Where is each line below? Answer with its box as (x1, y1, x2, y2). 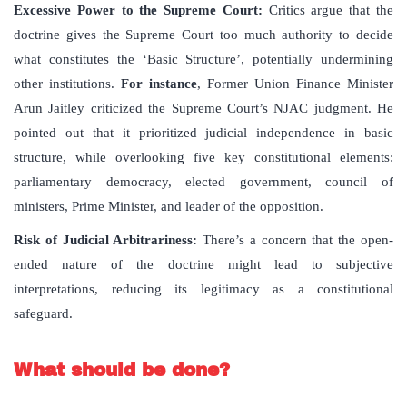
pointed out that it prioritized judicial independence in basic (14, 125, 393, 141)
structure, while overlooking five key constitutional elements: (14, 150, 393, 165)
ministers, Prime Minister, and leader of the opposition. (14, 199, 323, 214)
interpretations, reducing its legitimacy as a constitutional (14, 282, 393, 297)
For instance (121, 76, 197, 92)
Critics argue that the (262, 3, 394, 18)
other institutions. (14, 76, 121, 92)
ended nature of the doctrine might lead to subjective (14, 257, 393, 273)
